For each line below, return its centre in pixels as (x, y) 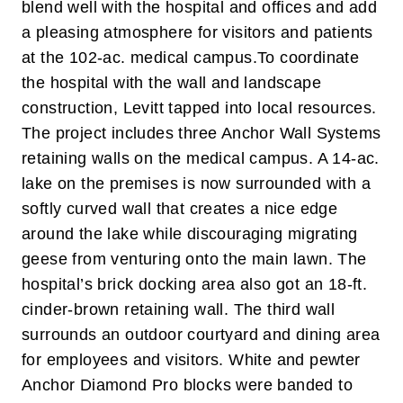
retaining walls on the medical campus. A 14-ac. (201, 159)
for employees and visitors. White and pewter (191, 360)
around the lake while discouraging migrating (190, 234)
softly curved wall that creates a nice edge (180, 209)
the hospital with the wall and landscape (171, 83)
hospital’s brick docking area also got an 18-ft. (195, 285)
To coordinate (309, 58)
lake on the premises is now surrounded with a (196, 184)
